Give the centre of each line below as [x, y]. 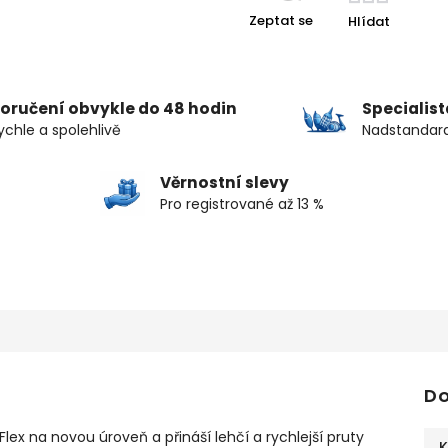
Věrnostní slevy [224, 183]
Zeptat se [281, 21]
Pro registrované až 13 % [241, 204]
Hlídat [369, 22]
